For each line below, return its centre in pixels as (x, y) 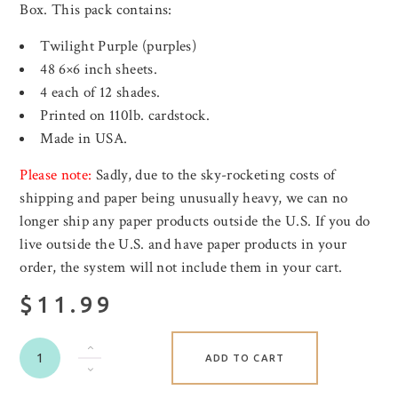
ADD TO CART (244, 358)
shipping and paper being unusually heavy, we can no (184, 199)
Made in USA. (84, 139)
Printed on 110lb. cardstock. (125, 116)
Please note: (56, 175)
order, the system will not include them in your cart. (181, 268)
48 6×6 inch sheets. (99, 70)
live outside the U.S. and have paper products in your (183, 245)
